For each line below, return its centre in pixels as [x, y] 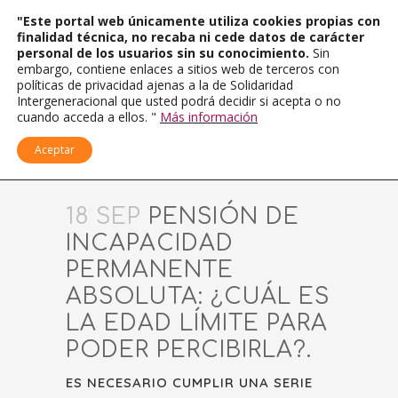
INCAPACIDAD [150, 243]
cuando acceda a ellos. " [88, 117]
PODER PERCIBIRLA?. [189, 350]
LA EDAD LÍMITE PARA [197, 323]
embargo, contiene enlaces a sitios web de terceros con [178, 69]
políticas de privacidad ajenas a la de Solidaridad [155, 85]
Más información [209, 117]
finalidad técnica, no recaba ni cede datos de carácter [191, 37]
